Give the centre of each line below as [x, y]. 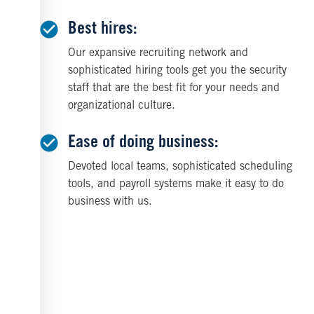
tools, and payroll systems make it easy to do [176, 185]
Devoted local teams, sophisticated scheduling [180, 167]
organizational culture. [122, 106]
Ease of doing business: [144, 144]
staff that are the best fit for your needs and [174, 89]
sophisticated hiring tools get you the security [178, 71]
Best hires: [103, 30]
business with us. [110, 202]
